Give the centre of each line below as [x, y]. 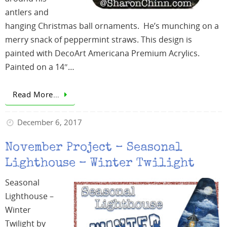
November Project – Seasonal [94, 148]
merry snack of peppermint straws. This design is [99, 39]
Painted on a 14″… [40, 67]
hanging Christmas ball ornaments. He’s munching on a [112, 26]
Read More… [36, 94]
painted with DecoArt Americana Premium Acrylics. [102, 53]
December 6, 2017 [50, 122]
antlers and [27, 12]
